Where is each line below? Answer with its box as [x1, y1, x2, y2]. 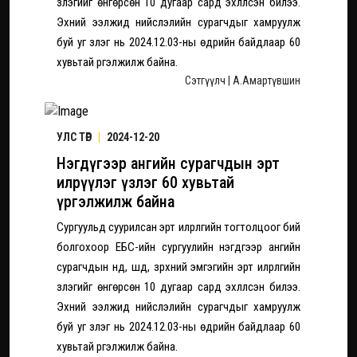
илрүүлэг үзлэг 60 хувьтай [57, 172, 234, 192]
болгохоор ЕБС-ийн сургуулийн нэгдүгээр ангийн [57, 239, 300, 254]
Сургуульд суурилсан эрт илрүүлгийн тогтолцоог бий [57, 219, 300, 234]
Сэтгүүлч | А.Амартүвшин [185, 73, 300, 87]
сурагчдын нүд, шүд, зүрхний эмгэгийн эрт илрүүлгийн [57, 259, 300, 274]
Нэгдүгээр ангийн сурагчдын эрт [57, 153, 280, 173]
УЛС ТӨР [57, 130, 94, 143]
